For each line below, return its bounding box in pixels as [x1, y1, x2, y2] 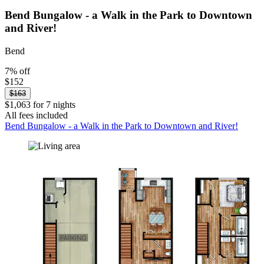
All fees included [5, 110, 68, 121]
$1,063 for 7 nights [5, 100, 75, 110]
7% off [5, 66, 30, 77]
